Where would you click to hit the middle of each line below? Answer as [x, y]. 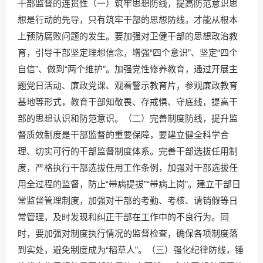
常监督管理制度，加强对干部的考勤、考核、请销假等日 [128, 200]
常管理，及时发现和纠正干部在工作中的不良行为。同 [123, 217]
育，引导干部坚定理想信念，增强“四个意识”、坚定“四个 [128, 53]
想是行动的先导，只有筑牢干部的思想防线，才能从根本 [128, 20]
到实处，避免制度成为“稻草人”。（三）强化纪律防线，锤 [131, 250]
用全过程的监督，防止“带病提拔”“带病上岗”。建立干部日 [129, 184]
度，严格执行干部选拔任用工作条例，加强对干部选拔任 [128, 168]
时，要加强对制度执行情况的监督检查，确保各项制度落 [128, 233]
